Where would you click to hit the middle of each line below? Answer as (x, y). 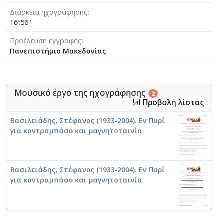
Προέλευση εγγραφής (46, 40)
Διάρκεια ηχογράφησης (49, 12)
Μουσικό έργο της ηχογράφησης (81, 92)
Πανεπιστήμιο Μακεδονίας (58, 51)
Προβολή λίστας (172, 102)
